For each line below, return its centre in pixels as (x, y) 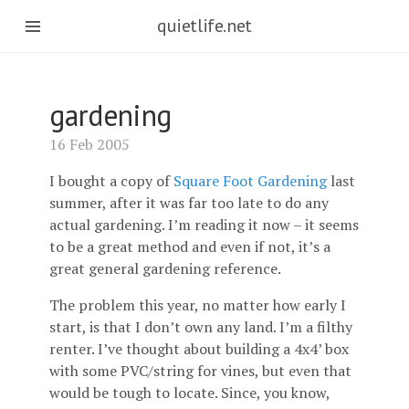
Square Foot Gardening (251, 181)
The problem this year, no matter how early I (198, 305)
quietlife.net (204, 26)
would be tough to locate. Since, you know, (190, 393)
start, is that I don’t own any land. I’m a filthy (201, 327)
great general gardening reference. (166, 268)
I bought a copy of (112, 181)
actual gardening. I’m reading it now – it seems (204, 225)
